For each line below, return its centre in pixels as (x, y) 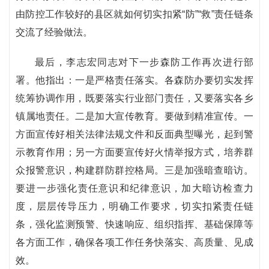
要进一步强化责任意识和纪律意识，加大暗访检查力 (134, 188)
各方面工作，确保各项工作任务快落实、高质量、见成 (134, 242)
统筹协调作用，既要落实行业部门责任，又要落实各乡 (134, 98)
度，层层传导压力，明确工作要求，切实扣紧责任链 (134, 206)
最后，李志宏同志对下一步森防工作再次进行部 (144, 62)
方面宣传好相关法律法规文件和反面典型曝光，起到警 (134, 134)
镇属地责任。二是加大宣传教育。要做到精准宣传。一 (134, 116)
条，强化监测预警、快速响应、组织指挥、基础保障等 (134, 224)
